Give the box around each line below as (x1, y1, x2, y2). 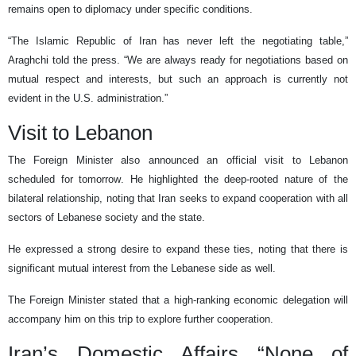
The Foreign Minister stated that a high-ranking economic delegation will (8, 294, 348, 307)
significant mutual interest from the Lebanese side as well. (8, 262, 276, 275)
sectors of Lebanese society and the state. (8, 211, 205, 224)
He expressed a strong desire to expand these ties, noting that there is (8, 243, 348, 256)
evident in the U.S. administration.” (8, 92, 168, 105)
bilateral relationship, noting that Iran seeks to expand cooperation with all (8, 192, 348, 205)
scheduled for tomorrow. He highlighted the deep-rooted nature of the (8, 173, 348, 186)
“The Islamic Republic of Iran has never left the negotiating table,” (8, 35, 348, 48)
